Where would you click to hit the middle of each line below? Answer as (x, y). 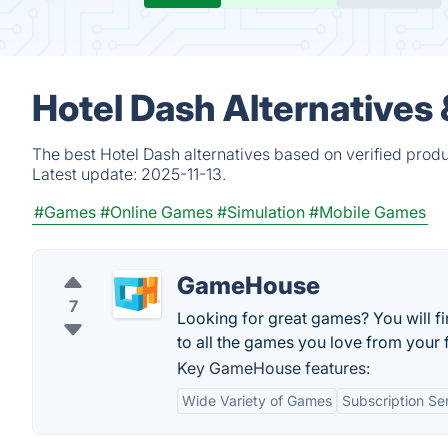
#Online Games (156, 212)
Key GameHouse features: (273, 368)
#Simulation (261, 212)
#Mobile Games (367, 212)
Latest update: (86, 174)
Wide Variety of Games (257, 400)
